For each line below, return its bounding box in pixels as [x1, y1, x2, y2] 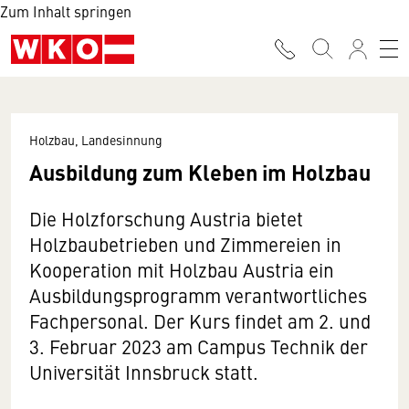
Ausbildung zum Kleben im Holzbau [29, 156, 371, 187]
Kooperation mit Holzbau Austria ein [29, 257, 334, 283]
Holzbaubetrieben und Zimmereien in [29, 231, 341, 257]
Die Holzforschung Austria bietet [29, 205, 303, 232]
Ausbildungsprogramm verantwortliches [29, 282, 367, 309]
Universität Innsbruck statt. [29, 359, 258, 385]
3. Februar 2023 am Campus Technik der [29, 333, 368, 360]
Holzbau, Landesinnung [29, 131, 163, 149]
